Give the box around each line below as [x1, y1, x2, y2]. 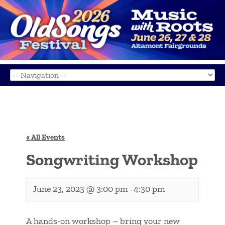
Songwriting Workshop [26, 150, 198, 170]
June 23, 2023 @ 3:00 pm [33, 183, 128, 195]
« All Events [26, 133, 65, 142]
